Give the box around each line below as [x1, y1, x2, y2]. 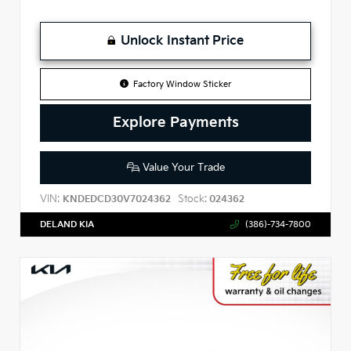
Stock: [178, 192, 207, 205]
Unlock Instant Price [121, 34, 244, 49]
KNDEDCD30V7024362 [63, 193, 171, 205]
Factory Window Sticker [133, 79, 232, 90]
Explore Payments [112, 114, 239, 132]
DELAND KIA [40, 219, 94, 230]
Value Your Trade [139, 161, 225, 175]
